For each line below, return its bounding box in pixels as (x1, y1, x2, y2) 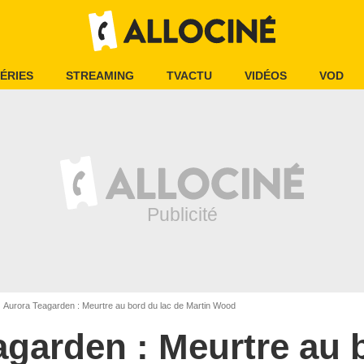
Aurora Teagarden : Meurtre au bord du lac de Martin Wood (2, 301, 236, 310)
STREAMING (66, 69, 134, 82)
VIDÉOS (245, 69, 287, 82)
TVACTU (167, 69, 212, 82)
